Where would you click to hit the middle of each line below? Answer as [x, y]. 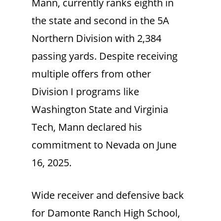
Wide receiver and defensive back [108, 195]
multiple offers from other [91, 74]
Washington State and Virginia [100, 109]
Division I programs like [85, 91]
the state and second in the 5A [100, 20]
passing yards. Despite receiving [105, 56]
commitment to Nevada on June [104, 145]
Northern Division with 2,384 [96, 38]
